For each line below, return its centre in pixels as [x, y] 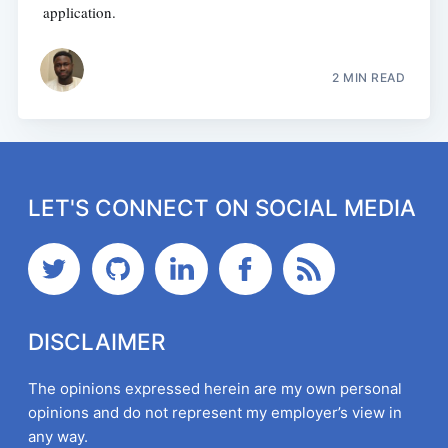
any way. [57, 436]
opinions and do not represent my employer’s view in [214, 412]
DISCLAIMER [96, 341]
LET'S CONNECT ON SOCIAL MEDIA [221, 208]
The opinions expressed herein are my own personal [214, 388]
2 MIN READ [369, 78]
